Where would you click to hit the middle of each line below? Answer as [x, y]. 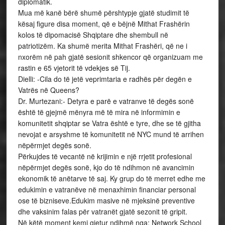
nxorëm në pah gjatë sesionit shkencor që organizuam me [110, 57]
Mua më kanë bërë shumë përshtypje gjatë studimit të [103, 13]
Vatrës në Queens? [48, 90]
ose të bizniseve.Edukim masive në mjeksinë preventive [106, 200]
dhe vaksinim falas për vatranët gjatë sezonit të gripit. [102, 211]
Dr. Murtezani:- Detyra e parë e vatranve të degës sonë [106, 101]
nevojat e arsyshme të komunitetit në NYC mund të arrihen [111, 134]
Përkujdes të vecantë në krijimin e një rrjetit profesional [105, 156]
